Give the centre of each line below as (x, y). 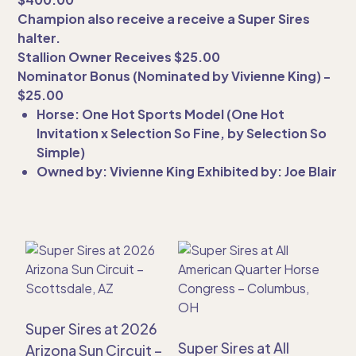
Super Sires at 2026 (92, 329)
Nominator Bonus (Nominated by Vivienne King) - (174, 76)
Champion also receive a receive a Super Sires (164, 19)
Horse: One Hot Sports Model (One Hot (161, 114)
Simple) (61, 152)
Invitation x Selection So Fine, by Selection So (182, 133)
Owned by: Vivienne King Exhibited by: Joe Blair (187, 171)
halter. (39, 38)
